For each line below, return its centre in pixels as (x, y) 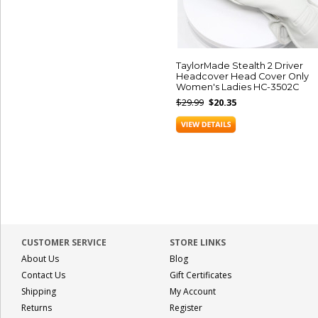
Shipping (39, 291)
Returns (37, 308)
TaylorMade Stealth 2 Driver (240, 66)
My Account (193, 291)
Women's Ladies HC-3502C (237, 87)
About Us (40, 259)
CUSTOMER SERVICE (64, 242)
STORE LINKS (198, 242)
